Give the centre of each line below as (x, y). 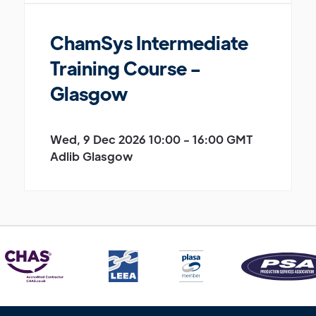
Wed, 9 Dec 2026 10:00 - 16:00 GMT (151, 140)
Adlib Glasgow (91, 157)
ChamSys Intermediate (149, 43)
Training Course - (126, 68)
